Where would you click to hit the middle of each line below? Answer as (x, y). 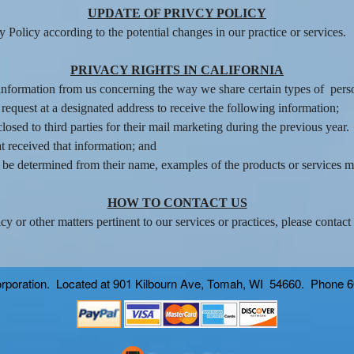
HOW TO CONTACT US (177, 202)
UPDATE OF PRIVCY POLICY (177, 13)
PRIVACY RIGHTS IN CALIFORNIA (177, 70)
